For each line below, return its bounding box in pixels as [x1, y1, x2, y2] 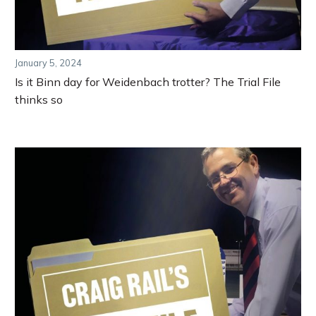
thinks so [15, 92, 63, 107]
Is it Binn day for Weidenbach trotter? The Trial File [15, 75, 281, 90]
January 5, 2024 [15, 56, 82, 68]
